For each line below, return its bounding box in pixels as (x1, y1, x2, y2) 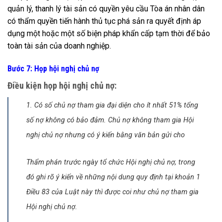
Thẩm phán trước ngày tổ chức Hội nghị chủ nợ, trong (26, 158, 195, 166)
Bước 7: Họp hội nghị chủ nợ (7, 63, 99, 73)
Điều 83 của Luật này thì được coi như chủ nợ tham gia (26, 187, 199, 196)
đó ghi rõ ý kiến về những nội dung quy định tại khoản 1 (26, 172, 200, 181)
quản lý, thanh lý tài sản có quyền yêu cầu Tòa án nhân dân (7, 4, 205, 14)
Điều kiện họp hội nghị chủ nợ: (7, 80, 116, 91)
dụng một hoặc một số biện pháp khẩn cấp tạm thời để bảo (7, 29, 210, 39)
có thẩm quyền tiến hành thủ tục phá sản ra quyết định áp (7, 16, 201, 26)
